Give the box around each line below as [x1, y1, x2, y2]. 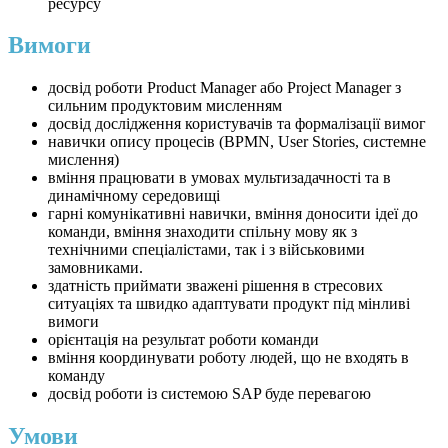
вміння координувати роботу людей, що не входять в [48, 349, 409, 367]
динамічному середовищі [48, 187, 220, 205]
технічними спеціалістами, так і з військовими [48, 241, 365, 259]
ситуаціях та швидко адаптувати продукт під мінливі [48, 295, 410, 313]
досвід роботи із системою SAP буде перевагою [48, 385, 371, 403]
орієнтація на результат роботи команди [48, 331, 319, 349]
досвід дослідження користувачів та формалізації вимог [48, 115, 426, 133]
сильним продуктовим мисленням [48, 97, 282, 115]
